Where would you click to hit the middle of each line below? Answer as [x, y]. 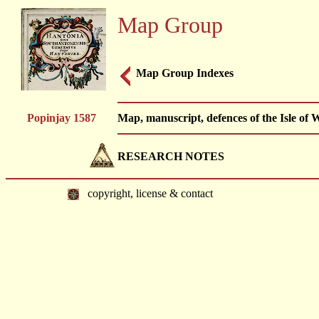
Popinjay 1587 [61, 118]
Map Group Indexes [185, 73]
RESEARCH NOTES [171, 156]
